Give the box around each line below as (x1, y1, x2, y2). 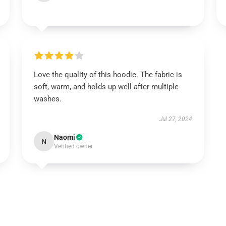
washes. (33, 94, 62, 103)
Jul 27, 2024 (159, 116, 193, 123)
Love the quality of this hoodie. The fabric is (33, 70, 182, 79)
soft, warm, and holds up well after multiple (33, 82, 179, 91)
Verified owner (53, 143, 93, 150)
